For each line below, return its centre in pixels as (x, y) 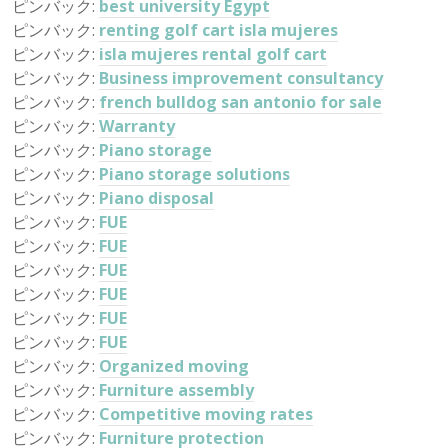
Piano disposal (156, 198)
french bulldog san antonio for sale (240, 102)
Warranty (137, 126)
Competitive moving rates (206, 414)
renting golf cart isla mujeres (218, 30)
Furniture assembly (176, 390)
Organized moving (174, 366)
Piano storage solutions (194, 174)
